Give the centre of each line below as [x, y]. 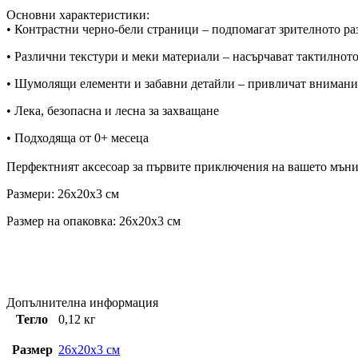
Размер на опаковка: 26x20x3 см [93, 221]
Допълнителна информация [82, 302]
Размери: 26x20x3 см [63, 193]
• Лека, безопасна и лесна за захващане [113, 110]
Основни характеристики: [78, 14]
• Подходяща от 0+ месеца [78, 137]
